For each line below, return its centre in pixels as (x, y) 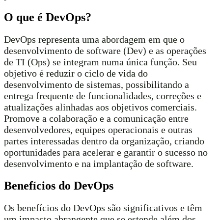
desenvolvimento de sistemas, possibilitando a (96, 85)
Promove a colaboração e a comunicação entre (96, 119)
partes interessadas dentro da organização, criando (104, 141)
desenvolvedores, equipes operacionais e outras (98, 130)
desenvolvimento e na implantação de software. (99, 164)
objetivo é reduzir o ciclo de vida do (76, 73)
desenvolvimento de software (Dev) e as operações (105, 51)
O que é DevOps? (48, 17)
